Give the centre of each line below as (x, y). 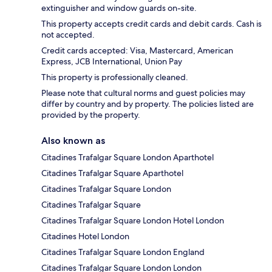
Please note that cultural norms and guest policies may (143, 93)
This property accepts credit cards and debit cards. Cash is (151, 23)
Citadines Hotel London (85, 236)
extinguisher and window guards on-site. (119, 8)
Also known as (73, 140)
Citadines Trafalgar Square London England (123, 252)
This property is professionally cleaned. (115, 77)
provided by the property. (91, 114)
